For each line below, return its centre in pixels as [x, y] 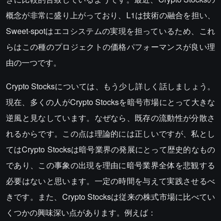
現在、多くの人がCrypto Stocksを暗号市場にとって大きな [110, 102]
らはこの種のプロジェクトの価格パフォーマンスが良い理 [110, 47]
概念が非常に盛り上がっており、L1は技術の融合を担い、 [110, 15]
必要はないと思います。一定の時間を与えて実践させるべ [110, 181]
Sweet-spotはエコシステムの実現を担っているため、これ [110, 31]
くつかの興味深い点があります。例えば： [81, 213]
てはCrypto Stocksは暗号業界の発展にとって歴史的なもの [110, 149]
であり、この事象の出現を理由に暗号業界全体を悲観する [110, 165]
